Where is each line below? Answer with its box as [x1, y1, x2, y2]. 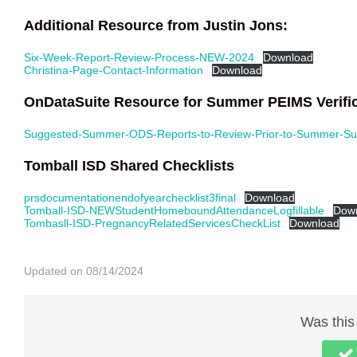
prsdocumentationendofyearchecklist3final [24, 191, 236, 204]
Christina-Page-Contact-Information [24, 64, 203, 76]
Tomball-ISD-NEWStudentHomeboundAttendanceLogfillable [24, 204, 324, 217]
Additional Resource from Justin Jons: [24, 18, 288, 33]
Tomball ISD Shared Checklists [24, 158, 234, 174]
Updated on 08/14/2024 [24, 265, 143, 277]
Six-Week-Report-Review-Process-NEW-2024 [24, 51, 254, 64]
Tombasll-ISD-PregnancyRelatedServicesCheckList [24, 217, 280, 229]
